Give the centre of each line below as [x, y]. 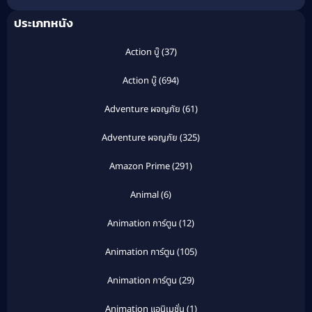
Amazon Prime [140, 167]
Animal [145, 195]
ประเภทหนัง [44, 23]
